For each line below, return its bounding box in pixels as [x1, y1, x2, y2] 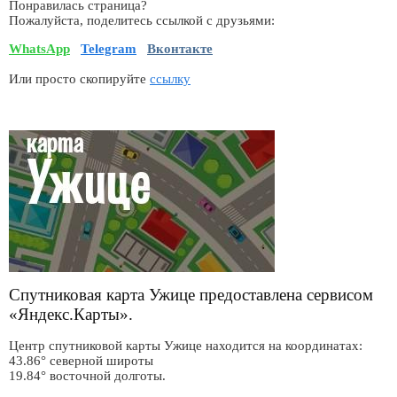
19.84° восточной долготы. [9, 368, 166, 383]
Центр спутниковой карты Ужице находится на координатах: [9, 338, 362, 353]
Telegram [81, 41, 136, 56]
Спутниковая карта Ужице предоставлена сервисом [9, 285, 373, 305]
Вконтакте [147, 41, 213, 56]
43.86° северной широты [9, 353, 153, 368]
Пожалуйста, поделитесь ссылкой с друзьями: [9, 13, 275, 28]
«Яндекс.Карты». [9, 305, 133, 324]
